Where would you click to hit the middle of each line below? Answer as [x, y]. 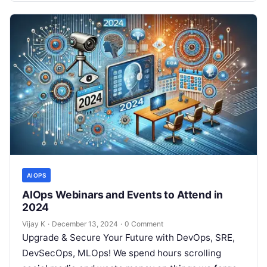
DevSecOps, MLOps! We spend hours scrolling [122, 253]
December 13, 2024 [85, 223]
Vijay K [34, 223]
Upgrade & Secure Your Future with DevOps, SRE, [128, 237]
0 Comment [144, 223]
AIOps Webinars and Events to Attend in [123, 194]
